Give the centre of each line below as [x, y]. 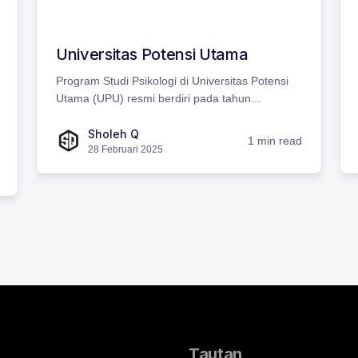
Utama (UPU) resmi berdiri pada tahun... [158, 99]
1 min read [275, 140]
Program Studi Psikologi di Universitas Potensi [172, 81]
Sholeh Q [113, 134]
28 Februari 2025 [125, 150]
